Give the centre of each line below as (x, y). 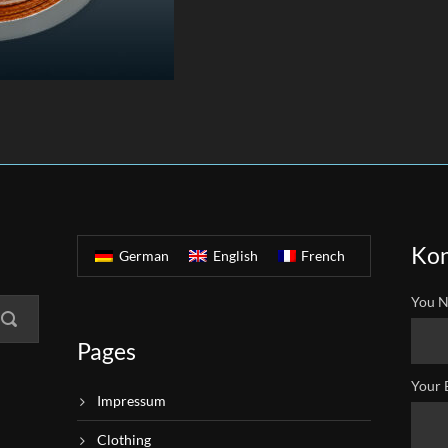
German (143, 256)
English (235, 256)
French (323, 256)
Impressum (132, 401)
